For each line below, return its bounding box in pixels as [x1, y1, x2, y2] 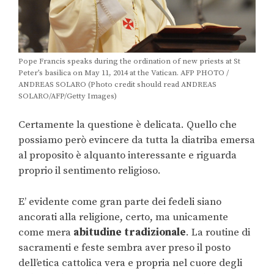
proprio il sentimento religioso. [18, 164, 161, 178]
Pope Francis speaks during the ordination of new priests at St [18, 56, 240, 66]
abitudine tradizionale [73, 225, 186, 239]
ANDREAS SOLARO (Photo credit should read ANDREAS [18, 79, 217, 89]
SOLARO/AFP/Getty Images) [18, 91, 117, 101]
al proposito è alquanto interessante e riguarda [18, 149, 237, 163]
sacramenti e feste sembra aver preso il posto [18, 240, 231, 254]
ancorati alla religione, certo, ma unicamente [18, 210, 228, 224]
